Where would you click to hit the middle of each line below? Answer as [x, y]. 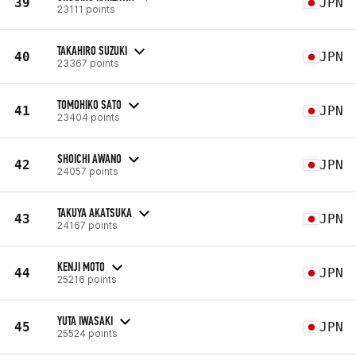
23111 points [86, 9]
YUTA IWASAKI [85, 320]
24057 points [88, 171]
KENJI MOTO [81, 266]
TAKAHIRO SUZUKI [92, 50]
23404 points [89, 117]
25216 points [87, 279]
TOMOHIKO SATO [89, 104]
